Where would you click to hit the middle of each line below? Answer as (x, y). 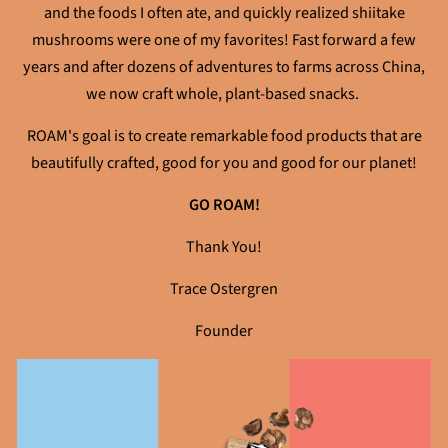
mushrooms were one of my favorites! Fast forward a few (224, 39)
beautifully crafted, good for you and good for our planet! (224, 162)
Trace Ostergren (224, 288)
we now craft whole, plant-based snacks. (224, 93)
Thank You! (224, 246)
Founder (224, 330)
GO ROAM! (224, 204)
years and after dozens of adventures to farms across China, (224, 66)
